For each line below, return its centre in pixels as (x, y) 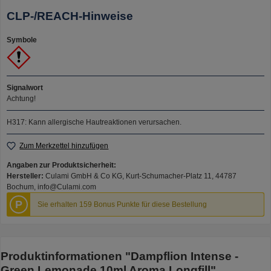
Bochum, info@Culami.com (51, 187)
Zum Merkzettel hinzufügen (64, 146)
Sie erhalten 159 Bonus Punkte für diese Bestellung (122, 204)
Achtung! (21, 99)
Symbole (22, 40)
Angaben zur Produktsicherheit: (61, 165)
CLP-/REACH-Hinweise (70, 16)
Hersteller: (26, 176)
